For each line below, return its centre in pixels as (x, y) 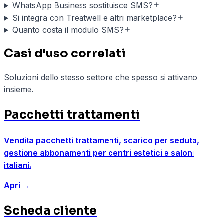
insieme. (19, 90)
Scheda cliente (50, 211)
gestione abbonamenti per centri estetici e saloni (99, 153)
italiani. (18, 165)
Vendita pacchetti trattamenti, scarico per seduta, (102, 141)
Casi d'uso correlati (65, 54)
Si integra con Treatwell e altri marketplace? (94, 18)
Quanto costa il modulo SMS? (68, 30)
